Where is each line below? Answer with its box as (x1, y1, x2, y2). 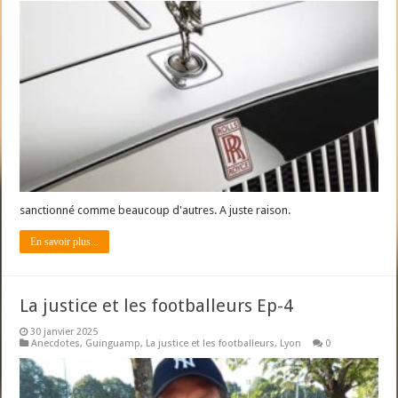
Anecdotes (31, 337, 81, 349)
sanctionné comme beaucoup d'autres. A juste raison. (20, 203, 291, 217)
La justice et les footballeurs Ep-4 (20, 294, 294, 316)
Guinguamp (85, 337, 141, 349)
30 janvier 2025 (30, 325, 99, 338)
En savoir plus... (30, 235, 99, 248)
